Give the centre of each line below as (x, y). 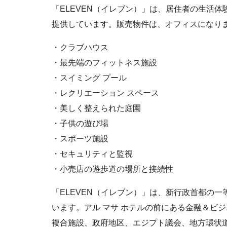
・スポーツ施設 (80, 138)
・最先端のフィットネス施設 (104, 62)
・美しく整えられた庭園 (96, 108)
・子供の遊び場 (80, 123)
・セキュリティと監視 (92, 154)
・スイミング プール (89, 78)
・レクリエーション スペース (105, 93)
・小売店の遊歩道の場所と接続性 (112, 169)
